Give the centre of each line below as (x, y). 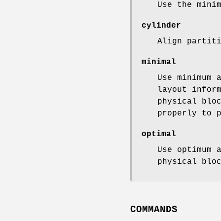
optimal (159, 134)
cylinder (161, 26)
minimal (159, 62)
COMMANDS (154, 210)
